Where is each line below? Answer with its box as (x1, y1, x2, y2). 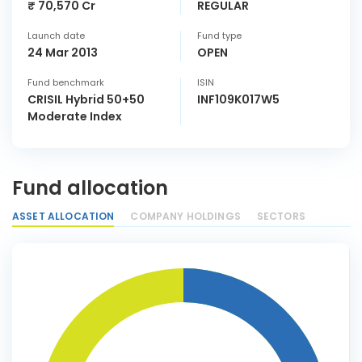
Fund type (197, 29, 242, 42)
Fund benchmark (27, 76, 104, 89)
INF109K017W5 (197, 91, 280, 107)
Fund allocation (12, 175, 168, 201)
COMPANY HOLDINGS (130, 209, 241, 223)
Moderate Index (27, 108, 122, 124)
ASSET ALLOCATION (12, 209, 115, 223)
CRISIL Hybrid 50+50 (27, 91, 145, 107)
